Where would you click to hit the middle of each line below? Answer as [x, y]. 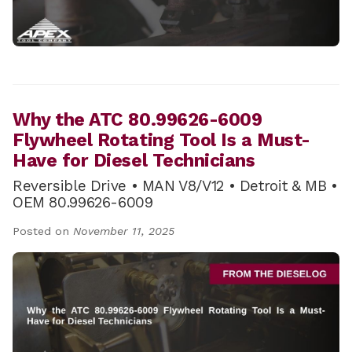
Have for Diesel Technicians [134, 160]
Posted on [43, 231]
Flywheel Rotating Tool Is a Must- [161, 140]
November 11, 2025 [124, 231]
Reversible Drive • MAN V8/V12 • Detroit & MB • [175, 185]
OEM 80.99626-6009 [83, 202]
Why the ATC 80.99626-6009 [137, 119]
